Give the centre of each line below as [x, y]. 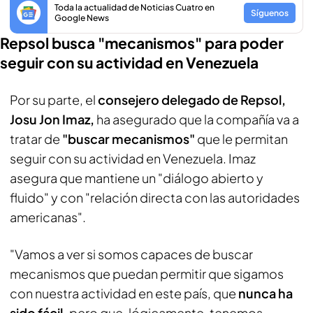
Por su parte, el [54, 100]
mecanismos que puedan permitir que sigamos [147, 274]
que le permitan [242, 139]
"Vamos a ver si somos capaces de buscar [131, 254]
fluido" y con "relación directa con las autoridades [155, 197]
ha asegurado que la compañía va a [197, 119]
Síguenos [270, 13]
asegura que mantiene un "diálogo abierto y [137, 178]
